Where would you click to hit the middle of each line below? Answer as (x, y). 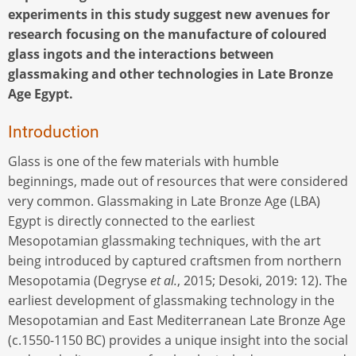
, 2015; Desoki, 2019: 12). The (262, 280)
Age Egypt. (41, 93)
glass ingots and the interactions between (141, 54)
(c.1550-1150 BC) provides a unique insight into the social (178, 340)
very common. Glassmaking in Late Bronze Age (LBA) (164, 201)
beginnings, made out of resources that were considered (178, 181)
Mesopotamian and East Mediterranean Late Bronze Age (177, 320)
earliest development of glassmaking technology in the (171, 300)
